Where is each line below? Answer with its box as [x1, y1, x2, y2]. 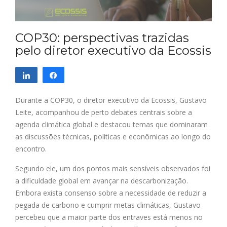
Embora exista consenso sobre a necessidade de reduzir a [15, 187, 206, 198]
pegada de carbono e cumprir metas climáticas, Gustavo [15, 200, 201, 210]
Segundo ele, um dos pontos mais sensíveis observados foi [15, 163, 210, 173]
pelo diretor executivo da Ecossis [15, 43, 211, 58]
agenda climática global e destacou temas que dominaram [15, 119, 208, 129]
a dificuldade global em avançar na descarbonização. [15, 175, 188, 185]
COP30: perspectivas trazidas [15, 30, 189, 45]
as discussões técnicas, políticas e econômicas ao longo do [15, 131, 211, 141]
